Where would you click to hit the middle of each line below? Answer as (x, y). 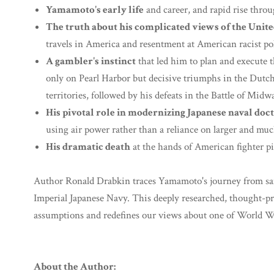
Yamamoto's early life (95, 10)
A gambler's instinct (91, 61)
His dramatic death (88, 147)
